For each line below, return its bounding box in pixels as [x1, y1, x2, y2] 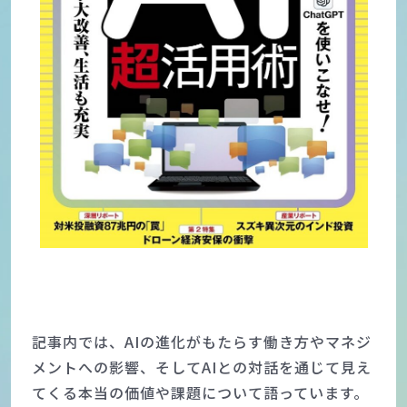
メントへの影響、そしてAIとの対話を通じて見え [31, 355, 372, 378]
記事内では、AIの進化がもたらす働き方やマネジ [31, 330, 372, 352]
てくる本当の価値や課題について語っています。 [31, 381, 369, 403]
